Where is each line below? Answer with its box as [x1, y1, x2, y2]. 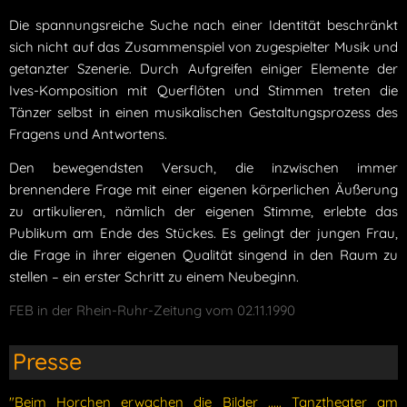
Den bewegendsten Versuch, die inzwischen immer [9, 158, 398, 176]
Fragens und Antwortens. [9, 124, 167, 143]
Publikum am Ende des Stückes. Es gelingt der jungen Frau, [9, 223, 398, 242]
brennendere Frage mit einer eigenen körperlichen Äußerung [9, 180, 398, 198]
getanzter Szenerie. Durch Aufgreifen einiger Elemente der [9, 59, 398, 77]
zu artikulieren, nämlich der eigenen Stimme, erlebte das [9, 202, 398, 220]
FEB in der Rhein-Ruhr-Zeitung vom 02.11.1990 [9, 301, 295, 319]
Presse [13, 346, 82, 375]
